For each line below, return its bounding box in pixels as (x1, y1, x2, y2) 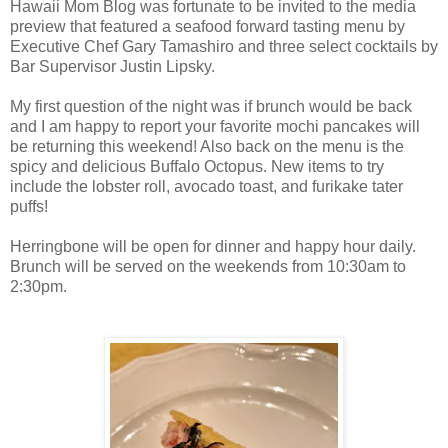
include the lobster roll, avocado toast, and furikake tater (10, 178, 403, 196)
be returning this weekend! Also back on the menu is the (10, 138, 404, 156)
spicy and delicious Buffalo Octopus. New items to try (10, 158, 384, 176)
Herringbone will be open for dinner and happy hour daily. (10, 238, 416, 256)
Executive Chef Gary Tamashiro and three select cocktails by (10, 38, 438, 56)
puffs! (10, 198, 48, 216)
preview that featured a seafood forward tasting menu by (10, 18, 405, 36)
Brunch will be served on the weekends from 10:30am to (10, 258, 406, 276)
